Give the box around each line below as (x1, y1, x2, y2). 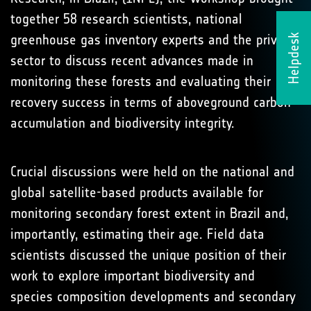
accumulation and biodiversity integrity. (10, 115, 243, 131)
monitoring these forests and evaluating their (10, 73, 271, 90)
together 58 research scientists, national (10, 10, 242, 27)
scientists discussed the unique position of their (10, 246, 286, 263)
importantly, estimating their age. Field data (10, 226, 264, 242)
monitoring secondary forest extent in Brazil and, (10, 205, 289, 221)
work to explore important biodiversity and (10, 267, 255, 284)
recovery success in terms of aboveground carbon (10, 94, 291, 110)
